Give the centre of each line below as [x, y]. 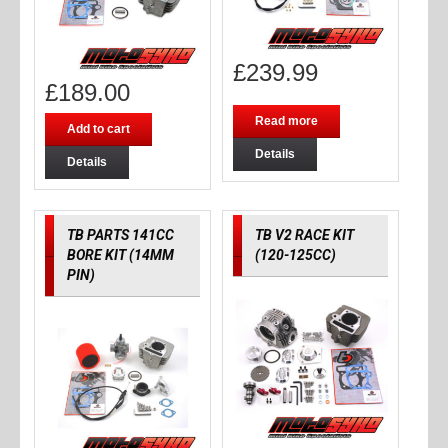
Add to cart [98, 128]
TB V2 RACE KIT [304, 234]
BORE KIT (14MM [120, 254]
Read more [286, 120]
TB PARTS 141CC [120, 234]
